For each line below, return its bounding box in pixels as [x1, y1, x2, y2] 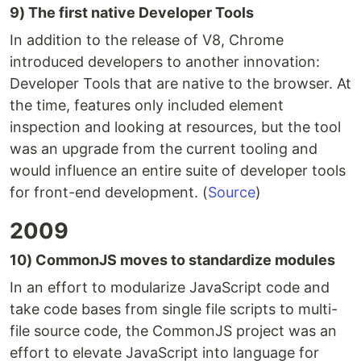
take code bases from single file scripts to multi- [10, 301, 338, 318]
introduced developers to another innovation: [10, 53, 320, 71]
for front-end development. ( [10, 184, 208, 201]
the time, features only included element [10, 97, 284, 114]
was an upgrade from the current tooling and [10, 140, 317, 158]
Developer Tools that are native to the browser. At [10, 75, 351, 93]
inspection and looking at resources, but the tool [10, 118, 341, 136]
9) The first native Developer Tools [10, 4, 254, 22]
